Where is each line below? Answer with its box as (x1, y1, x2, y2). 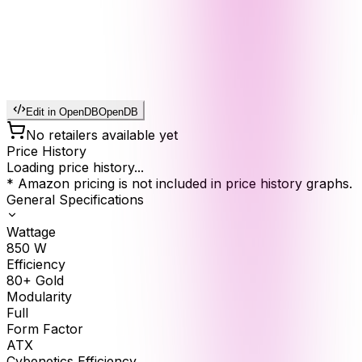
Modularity (6, 288, 72, 305)
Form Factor (6, 321, 83, 338)
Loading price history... (6, 159, 144, 176)
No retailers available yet (26, 127, 178, 144)
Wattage (6, 224, 56, 241)
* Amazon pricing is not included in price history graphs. (6, 175, 352, 192)
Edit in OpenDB (26, 106, 99, 119)
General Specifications (6, 192, 144, 208)
